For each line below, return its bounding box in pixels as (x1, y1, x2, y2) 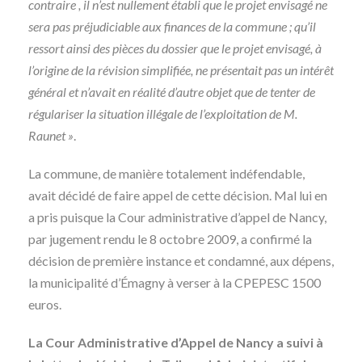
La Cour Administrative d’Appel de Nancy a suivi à (28, 335, 323, 350)
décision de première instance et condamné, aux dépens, (28, 253, 334, 268)
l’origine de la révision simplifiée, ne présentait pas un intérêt (28, 62, 334, 78)
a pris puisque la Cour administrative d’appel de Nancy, (28, 209, 326, 225)
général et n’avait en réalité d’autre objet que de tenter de (28, 84, 315, 99)
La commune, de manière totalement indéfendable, (28, 166, 305, 181)
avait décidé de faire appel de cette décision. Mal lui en (28, 187, 327, 203)
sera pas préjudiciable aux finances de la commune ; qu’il (28, 19, 316, 34)
